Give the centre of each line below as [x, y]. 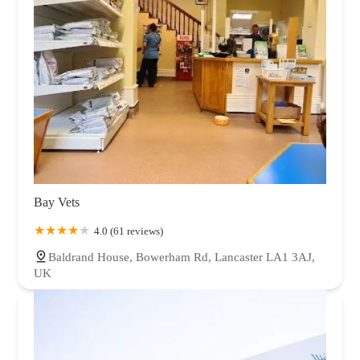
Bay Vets [57, 202]
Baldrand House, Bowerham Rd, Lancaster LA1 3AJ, [182, 257]
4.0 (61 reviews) [129, 231]
